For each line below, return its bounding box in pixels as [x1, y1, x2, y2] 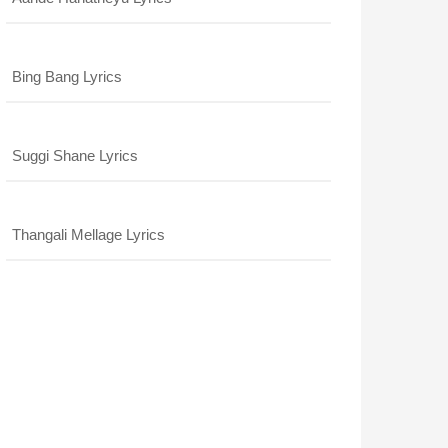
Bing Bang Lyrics [12, 68, 122, 85]
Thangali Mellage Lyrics [12, 226, 165, 243]
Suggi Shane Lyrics [12, 147, 138, 164]
